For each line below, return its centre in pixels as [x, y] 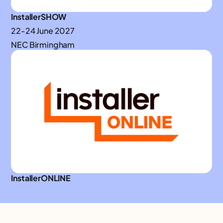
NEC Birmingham [43, 44]
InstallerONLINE [41, 178]
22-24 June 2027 [43, 30]
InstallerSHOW [39, 16]
